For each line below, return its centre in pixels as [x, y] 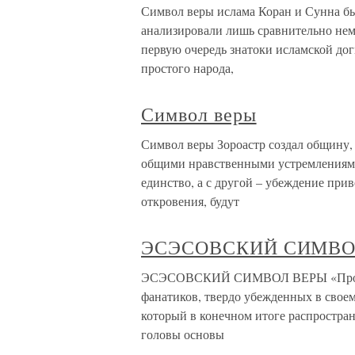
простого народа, [187, 68]
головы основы [183, 334]
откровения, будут [190, 201]
